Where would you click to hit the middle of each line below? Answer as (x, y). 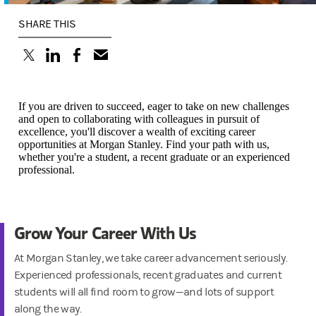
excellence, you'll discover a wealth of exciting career (137, 132)
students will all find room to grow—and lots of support (144, 292)
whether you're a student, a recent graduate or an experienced (154, 157)
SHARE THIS (47, 24)
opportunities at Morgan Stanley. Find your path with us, (144, 145)
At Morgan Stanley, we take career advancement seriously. (151, 259)
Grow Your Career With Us (105, 233)
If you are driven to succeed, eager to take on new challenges (154, 107)
